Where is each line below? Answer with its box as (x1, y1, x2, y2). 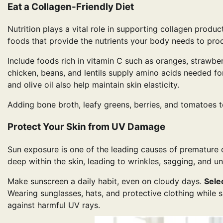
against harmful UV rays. (7, 200, 100, 210)
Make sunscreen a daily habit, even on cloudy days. (7, 176, 204, 186)
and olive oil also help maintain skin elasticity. (7, 80, 179, 90)
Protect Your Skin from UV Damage (7, 120, 165, 132)
